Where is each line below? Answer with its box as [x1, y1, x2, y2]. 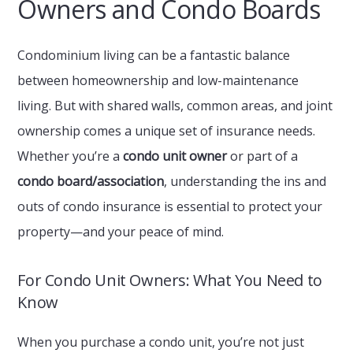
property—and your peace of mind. [17, 223, 225, 240]
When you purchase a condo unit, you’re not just [17, 333, 305, 351]
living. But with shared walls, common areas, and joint [17, 97, 333, 114]
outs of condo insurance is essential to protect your [17, 198, 323, 215]
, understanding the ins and [164, 173, 327, 190]
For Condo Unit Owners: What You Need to [17, 269, 322, 291]
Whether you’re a [17, 147, 124, 165]
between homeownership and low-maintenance [17, 72, 299, 89]
